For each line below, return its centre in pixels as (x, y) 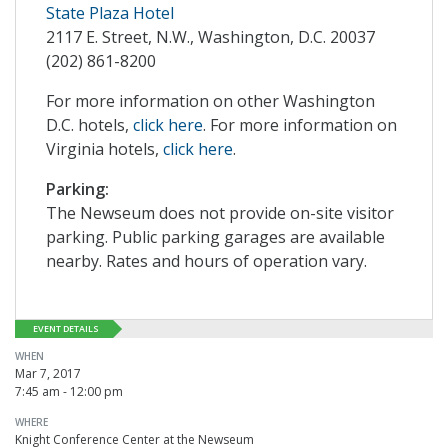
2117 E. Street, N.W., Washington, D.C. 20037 (210, 37)
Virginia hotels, (104, 149)
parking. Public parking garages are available (215, 237)
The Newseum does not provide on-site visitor (220, 213)
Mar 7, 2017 (48, 373)
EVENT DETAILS (66, 329)
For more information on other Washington (210, 101)
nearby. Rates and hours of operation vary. (206, 261)
